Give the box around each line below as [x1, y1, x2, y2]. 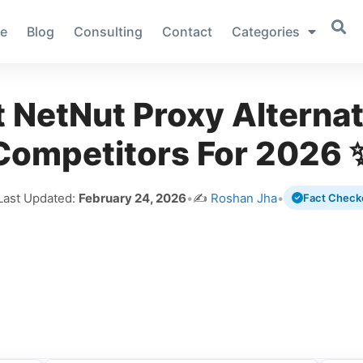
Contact [161, 23, 212, 40]
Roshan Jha [210, 190, 277, 206]
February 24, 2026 [78, 190, 186, 206]
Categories [231, 23, 300, 40]
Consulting [73, 23, 143, 40]
